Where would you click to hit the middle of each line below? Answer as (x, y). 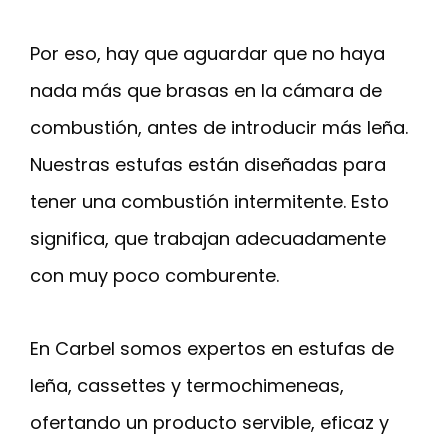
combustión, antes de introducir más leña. (219, 128)
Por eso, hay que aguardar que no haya (207, 54)
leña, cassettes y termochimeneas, (187, 386)
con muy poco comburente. (154, 276)
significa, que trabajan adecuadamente (208, 239)
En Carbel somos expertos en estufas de (212, 349)
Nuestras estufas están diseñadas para (208, 165)
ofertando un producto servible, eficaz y (209, 423)
